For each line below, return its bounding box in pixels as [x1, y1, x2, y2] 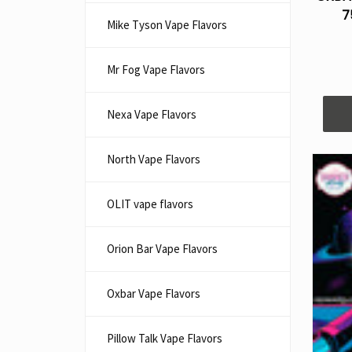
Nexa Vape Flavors [107, 107, 196, 122]
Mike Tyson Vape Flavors [107, 17, 227, 32]
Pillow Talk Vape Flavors [107, 331, 222, 346]
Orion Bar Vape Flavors [107, 241, 218, 256]
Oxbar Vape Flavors [107, 286, 200, 301]
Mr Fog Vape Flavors [107, 62, 205, 77]
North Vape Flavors [107, 152, 200, 167]
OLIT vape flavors [107, 196, 193, 211]
